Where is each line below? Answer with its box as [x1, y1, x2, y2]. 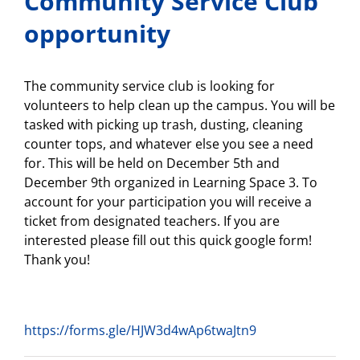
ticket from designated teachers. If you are [24, 212, 280, 230]
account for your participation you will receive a [24, 193, 312, 211]
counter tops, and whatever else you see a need [24, 135, 313, 153]
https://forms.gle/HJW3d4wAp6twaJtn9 [24, 321, 256, 339]
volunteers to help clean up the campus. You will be [24, 96, 335, 114]
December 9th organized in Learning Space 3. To [24, 174, 317, 191]
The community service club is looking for [24, 77, 275, 95]
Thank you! [24, 251, 90, 268]
